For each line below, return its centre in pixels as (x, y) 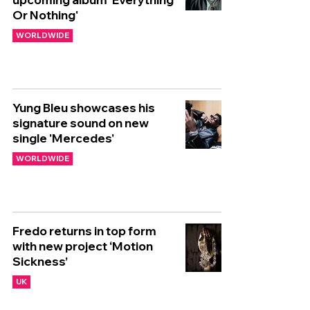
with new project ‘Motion (83, 246)
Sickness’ (40, 261)
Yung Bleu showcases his (84, 108)
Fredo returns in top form (84, 231)
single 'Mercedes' (63, 138)
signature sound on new (81, 123)
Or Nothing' (45, 15)
